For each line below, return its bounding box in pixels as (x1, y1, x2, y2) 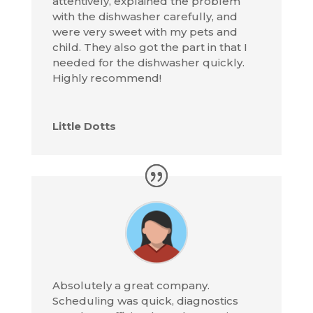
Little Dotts (52, 119, 116, 133)
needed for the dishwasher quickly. (52, 56, 245, 70)
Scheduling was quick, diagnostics (52, 293, 238, 307)
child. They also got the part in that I (52, 41, 247, 54)
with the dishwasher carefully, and (52, 10, 238, 24)
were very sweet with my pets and (52, 25, 238, 39)
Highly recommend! (52, 71, 161, 85)
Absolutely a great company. (52, 278, 210, 292)
